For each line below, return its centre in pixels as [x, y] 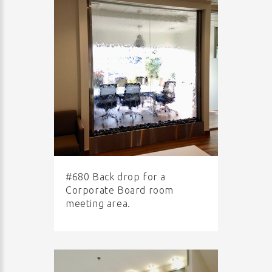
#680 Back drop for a [116, 177]
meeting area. [98, 203]
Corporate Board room [120, 190]
